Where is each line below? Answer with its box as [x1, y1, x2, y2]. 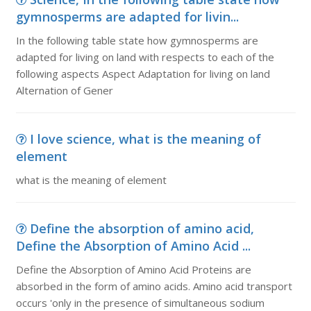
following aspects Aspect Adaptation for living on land [15, 67, 270, 81]
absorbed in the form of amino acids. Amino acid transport [15, 279, 292, 293]
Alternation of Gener [15, 83, 113, 97]
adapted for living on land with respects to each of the [15, 50, 274, 64]
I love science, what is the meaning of [29, 131, 261, 147]
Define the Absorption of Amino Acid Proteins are [15, 262, 251, 276]
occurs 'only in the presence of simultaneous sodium [15, 296, 264, 310]
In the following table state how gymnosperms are [15, 33, 258, 47]
